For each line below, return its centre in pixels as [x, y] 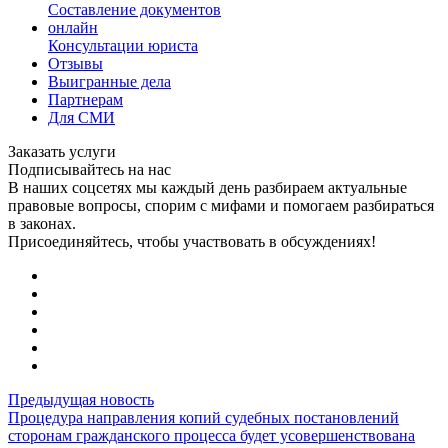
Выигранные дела [109, 81]
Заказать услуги [62, 151]
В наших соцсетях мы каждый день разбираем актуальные [207, 187]
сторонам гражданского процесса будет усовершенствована [211, 435]
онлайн [73, 27]
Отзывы [75, 63]
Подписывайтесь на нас [89, 169]
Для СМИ [81, 117]
